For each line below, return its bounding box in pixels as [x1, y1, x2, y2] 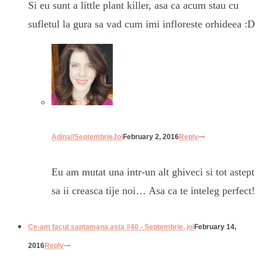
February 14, [194, 223, 236, 232]
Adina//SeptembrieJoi [51, 133, 123, 142]
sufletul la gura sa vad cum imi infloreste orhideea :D [28, 18, 255, 30]
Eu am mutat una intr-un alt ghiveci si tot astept [51, 166, 254, 178]
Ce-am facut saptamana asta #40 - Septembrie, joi [28, 223, 194, 232]
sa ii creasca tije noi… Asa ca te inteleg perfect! [51, 185, 255, 197]
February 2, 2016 [123, 133, 179, 142]
